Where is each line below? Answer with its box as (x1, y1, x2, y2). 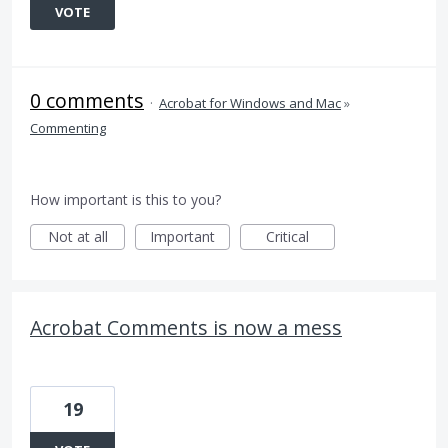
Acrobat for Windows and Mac (159, 94, 341, 112)
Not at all (47, 227, 108, 246)
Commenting (30, 119, 106, 137)
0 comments (30, 87, 144, 114)
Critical (266, 227, 309, 246)
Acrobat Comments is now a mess (30, 314, 342, 341)
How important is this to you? (30, 190, 221, 209)
